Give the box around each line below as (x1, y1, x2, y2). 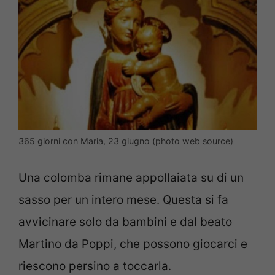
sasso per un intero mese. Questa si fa (18, 192, 228, 207)
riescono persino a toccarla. (18, 258, 171, 273)
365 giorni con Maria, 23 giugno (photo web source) (18, 136, 233, 147)
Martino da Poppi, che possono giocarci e (18, 236, 247, 251)
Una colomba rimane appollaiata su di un (18, 170, 244, 185)
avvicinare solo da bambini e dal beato (18, 214, 232, 229)
